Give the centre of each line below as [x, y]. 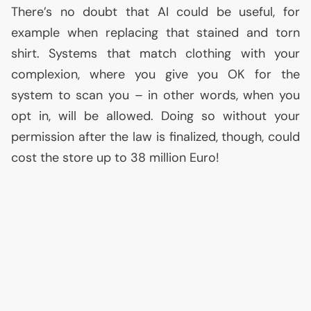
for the [273, 74]
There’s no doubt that [84, 12]
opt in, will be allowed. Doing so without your [155, 116]
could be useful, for [234, 12]
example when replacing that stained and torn [155, 33]
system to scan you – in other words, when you [155, 95]
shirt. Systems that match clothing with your [155, 53]
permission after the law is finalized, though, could [155, 137]
